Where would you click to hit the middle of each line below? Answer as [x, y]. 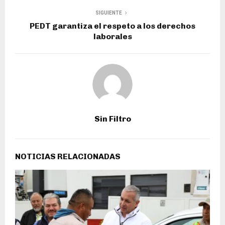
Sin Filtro [113, 119]
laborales [113, 36]
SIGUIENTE [108, 13]
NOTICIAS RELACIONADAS [68, 156]
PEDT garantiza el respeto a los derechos [113, 26]
